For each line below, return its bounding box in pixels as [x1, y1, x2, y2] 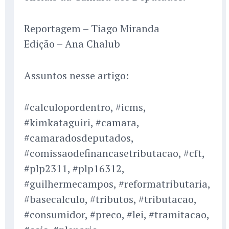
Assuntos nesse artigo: [24, 68, 129, 83]
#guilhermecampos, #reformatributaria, [24, 177, 210, 191]
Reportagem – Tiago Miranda [24, 21, 159, 36]
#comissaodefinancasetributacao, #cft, [24, 146, 204, 161]
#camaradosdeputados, [24, 131, 133, 145]
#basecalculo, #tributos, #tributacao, [24, 192, 196, 207]
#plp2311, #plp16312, [24, 162, 124, 176]
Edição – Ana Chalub [24, 37, 120, 51]
